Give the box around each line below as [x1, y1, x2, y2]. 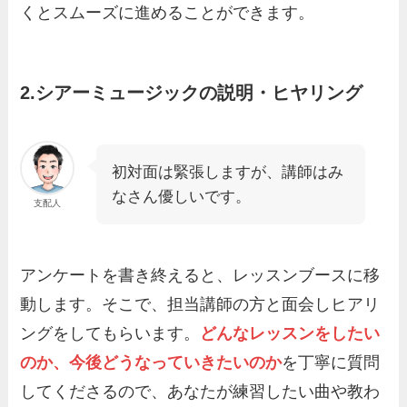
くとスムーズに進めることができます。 [20, 3, 315, 22]
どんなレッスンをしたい [200, 324, 381, 343]
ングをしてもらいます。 [20, 324, 201, 343]
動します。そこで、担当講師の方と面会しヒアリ [20, 295, 381, 314]
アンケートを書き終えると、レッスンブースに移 [20, 266, 381, 285]
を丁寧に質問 [282, 353, 381, 372]
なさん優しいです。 [112, 188, 252, 206]
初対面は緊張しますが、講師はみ [112, 164, 344, 182]
